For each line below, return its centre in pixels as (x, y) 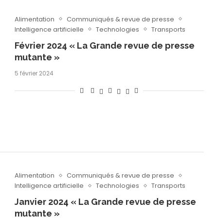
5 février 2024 (34, 73)
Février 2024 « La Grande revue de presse (104, 45)
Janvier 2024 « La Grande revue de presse (105, 202)
